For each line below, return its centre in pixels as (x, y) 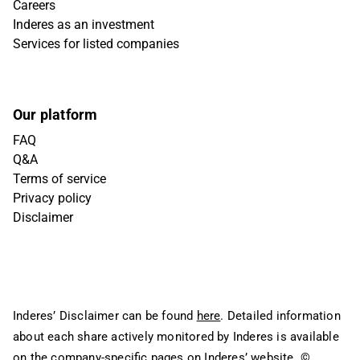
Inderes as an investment (84, 25)
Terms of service (59, 179)
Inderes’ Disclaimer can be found (105, 316)
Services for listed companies (96, 44)
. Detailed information (280, 316)
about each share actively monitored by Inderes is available (176, 337)
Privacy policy (52, 198)
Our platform (55, 115)
